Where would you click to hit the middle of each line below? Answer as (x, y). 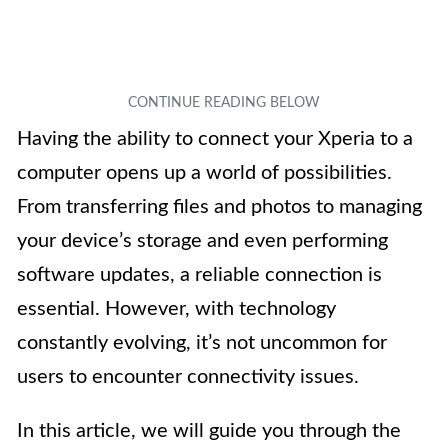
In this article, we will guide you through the (209, 431)
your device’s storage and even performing (202, 241)
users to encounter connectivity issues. (188, 377)
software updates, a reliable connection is (199, 275)
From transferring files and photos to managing (219, 207)
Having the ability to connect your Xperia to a (215, 139)
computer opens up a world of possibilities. (204, 173)
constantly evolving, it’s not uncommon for (202, 343)
